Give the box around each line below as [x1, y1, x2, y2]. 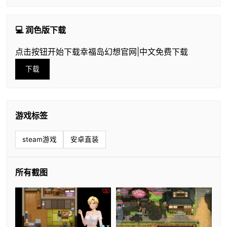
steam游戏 [22, 135, 57, 144]
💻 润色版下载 [15, 25, 66, 35]
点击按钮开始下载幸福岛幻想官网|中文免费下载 [15, 47, 188, 57]
